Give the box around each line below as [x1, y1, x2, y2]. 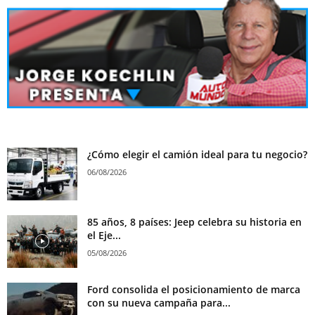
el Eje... [87, 228, 121, 242]
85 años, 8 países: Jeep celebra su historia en [87, 214, 302, 229]
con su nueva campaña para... [87, 295, 231, 309]
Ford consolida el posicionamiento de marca [87, 282, 300, 296]
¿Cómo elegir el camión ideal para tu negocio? [87, 147, 307, 161]
